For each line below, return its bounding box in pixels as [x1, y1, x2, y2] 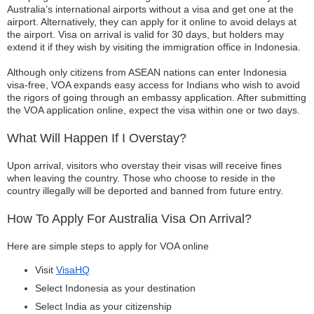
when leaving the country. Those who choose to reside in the [7, 172, 275, 184]
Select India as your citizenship [35, 301, 172, 312]
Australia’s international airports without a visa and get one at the [7, 4, 294, 15]
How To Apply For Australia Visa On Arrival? [7, 212, 252, 226]
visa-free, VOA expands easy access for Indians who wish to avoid [7, 79, 300, 90]
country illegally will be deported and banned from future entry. [7, 185, 283, 196]
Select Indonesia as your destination [35, 282, 196, 294]
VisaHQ [56, 264, 90, 275]
